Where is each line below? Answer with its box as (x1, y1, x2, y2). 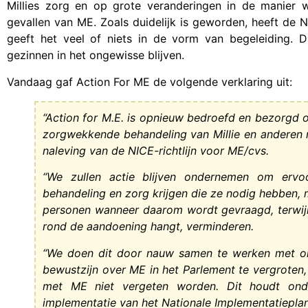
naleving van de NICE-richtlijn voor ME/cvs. (43, 143, 269, 157)
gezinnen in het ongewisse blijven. (7, 48, 184, 63)
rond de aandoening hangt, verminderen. (43, 219, 254, 234)
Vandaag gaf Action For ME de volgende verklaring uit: (7, 74, 292, 89)
